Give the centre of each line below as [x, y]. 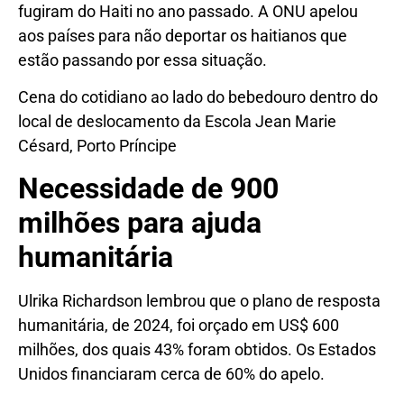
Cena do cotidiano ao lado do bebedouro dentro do [198, 97]
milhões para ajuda [140, 222]
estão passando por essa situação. [142, 60]
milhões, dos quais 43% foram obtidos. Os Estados [197, 349]
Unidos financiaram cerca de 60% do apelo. [171, 373]
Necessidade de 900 [148, 188]
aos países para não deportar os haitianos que [183, 35]
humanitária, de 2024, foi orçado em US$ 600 [179, 325]
